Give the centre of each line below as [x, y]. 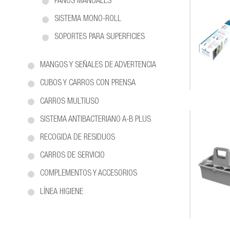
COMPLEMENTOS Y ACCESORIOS [89, 174]
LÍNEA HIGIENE [62, 192]
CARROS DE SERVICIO [72, 156]
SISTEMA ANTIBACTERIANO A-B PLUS [95, 120]
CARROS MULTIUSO [70, 102]
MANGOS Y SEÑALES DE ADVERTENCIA [98, 66]
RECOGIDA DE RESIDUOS [78, 138]
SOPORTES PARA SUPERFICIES [100, 37]
